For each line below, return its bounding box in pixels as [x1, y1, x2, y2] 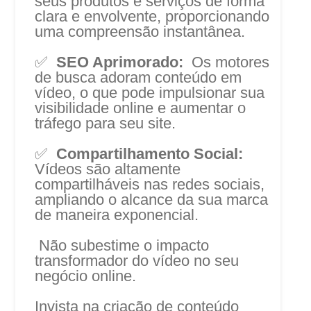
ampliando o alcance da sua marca [35, 190, 269, 208]
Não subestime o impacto [35, 236, 210, 254]
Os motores [183, 53, 270, 71]
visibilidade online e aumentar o [35, 99, 246, 117]
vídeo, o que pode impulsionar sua [35, 83, 265, 101]
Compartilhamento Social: [56, 144, 248, 162]
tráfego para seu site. [35, 114, 176, 132]
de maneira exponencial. [35, 205, 203, 224]
